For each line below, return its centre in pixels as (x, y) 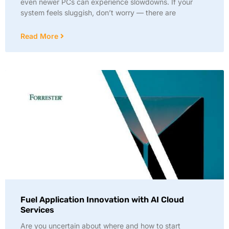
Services (37, 210)
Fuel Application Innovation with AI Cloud (102, 200)
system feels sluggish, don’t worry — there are (98, 13)
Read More (40, 36)
